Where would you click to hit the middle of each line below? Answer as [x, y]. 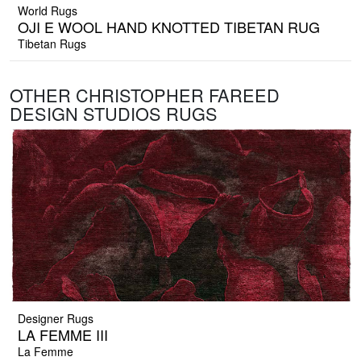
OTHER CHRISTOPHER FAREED [145, 95]
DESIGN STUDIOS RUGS [114, 114]
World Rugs [48, 11]
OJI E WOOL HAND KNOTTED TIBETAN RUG [169, 27]
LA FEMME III [63, 335]
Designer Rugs [56, 319]
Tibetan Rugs [52, 44]
